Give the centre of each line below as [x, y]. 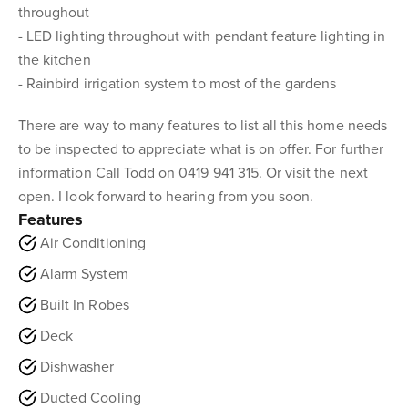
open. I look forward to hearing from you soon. [166, 197]
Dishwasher [77, 367]
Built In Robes [85, 305]
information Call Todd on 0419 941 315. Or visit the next [193, 173]
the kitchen [55, 60]
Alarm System [84, 274]
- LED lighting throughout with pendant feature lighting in [202, 36]
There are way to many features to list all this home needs [203, 126]
